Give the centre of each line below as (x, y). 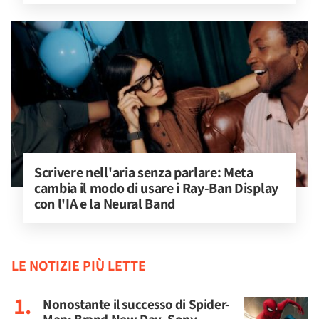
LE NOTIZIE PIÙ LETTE (79, 266)
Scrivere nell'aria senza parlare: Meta (145, 173)
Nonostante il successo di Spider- (136, 304)
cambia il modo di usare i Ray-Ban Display (158, 188)
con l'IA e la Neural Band (105, 204)
